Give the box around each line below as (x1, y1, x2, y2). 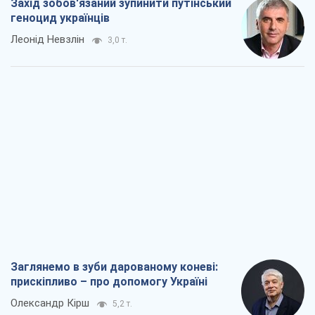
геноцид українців (11, 11, 110, 25)
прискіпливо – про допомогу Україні (11, 275, 207, 289)
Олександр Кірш (11, 297, 89, 310)
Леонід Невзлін (11, 33, 84, 46)
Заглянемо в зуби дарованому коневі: (11, 260, 218, 274)
